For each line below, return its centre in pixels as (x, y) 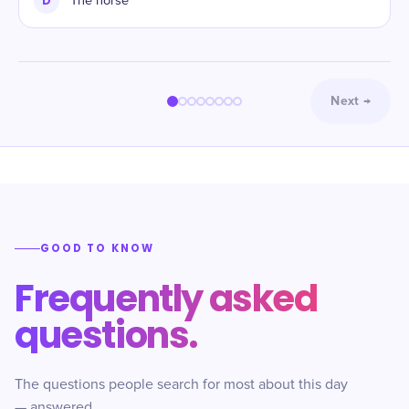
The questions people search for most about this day (181, 384)
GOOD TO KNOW (97, 248)
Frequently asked (166, 299)
